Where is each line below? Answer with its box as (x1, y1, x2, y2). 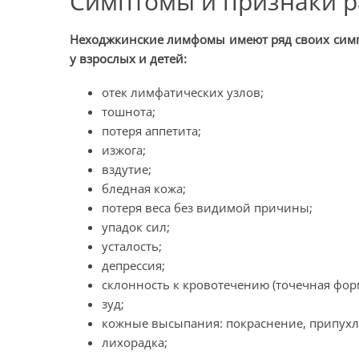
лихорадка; (102, 334, 167, 350)
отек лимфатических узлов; (102, 84, 264, 100)
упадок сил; (102, 219, 170, 235)
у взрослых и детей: (70, 50, 187, 67)
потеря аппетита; (102, 123, 201, 139)
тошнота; (102, 103, 155, 119)
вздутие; (102, 161, 151, 177)
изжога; (102, 142, 146, 158)
